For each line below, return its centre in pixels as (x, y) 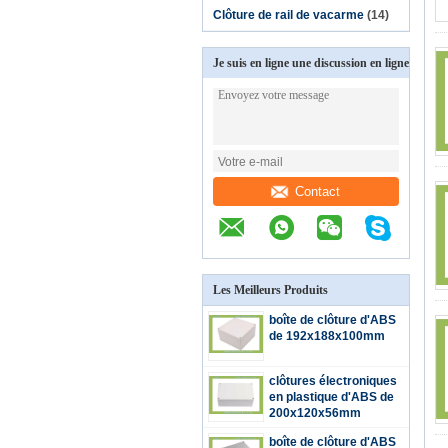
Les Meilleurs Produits (270, 290)
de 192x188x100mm (327, 336)
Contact (318, 191)
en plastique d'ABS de (331, 397)
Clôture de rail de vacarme (288, 15)
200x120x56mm (315, 413)
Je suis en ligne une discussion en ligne (311, 63)
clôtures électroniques (333, 381)
